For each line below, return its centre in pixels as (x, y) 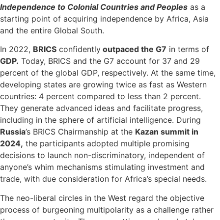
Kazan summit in (167, 132)
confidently (79, 49)
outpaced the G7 (134, 49)
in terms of (188, 49)
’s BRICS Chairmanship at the (80, 132)
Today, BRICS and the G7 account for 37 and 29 (109, 61)
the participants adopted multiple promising (106, 144)
